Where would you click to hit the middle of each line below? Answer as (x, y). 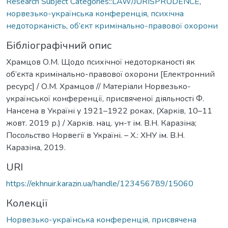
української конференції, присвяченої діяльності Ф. (105, 98)
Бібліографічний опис (59, 45)
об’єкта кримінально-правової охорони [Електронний (110, 74)
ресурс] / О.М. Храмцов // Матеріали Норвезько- (98, 86)
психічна (167, 13)
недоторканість (36, 26)
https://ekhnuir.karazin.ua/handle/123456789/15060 (100, 183)
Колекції (27, 203)
